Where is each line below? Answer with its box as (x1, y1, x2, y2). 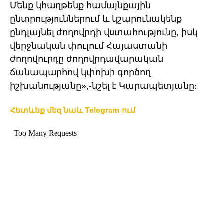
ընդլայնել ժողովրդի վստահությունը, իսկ (10, 27, 198, 38)
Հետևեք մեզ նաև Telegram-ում (10, 106, 135, 115)
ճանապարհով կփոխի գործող (10, 67, 151, 78)
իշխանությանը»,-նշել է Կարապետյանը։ (10, 81, 197, 91)
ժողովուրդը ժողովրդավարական (10, 54, 163, 64)
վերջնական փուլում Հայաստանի (10, 41, 167, 51)
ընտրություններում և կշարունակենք (10, 14, 182, 24)
